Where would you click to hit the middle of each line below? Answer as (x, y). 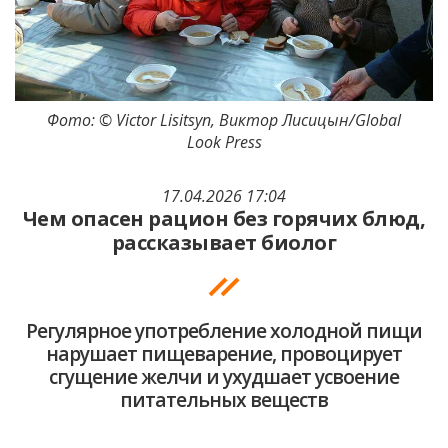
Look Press (224, 142)
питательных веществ (224, 400)
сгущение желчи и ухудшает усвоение (224, 377)
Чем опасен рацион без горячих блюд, (224, 219)
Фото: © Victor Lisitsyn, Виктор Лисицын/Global (224, 120)
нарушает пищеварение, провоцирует (224, 354)
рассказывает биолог (224, 243)
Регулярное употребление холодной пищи (224, 331)
